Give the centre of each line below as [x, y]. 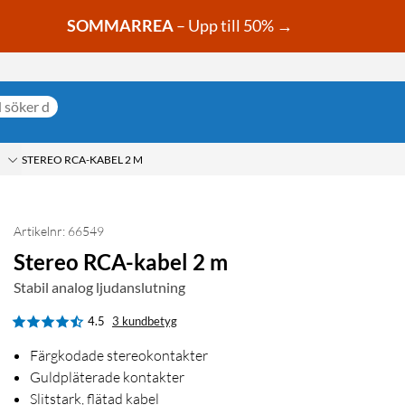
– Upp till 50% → [234, 26]
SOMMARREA [120, 26]
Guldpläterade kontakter [107, 377]
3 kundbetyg [145, 321]
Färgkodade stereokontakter [119, 356]
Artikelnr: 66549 [59, 231]
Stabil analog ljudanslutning [99, 287]
